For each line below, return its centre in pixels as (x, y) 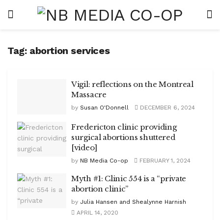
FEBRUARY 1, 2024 (164, 160)
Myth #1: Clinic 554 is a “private (129, 178)
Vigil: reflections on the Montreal (132, 84)
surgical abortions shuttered (123, 137)
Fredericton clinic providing (124, 127)
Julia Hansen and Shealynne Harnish (133, 202)
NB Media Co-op (104, 160)
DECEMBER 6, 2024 (166, 108)
